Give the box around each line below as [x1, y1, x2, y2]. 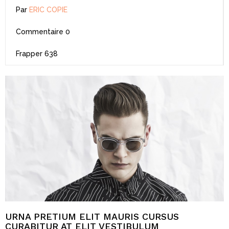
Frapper [16, 49, 42, 58]
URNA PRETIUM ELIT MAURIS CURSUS [5, 211, 179, 222]
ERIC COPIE [29, 5, 67, 14]
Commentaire [16, 27, 63, 36]
